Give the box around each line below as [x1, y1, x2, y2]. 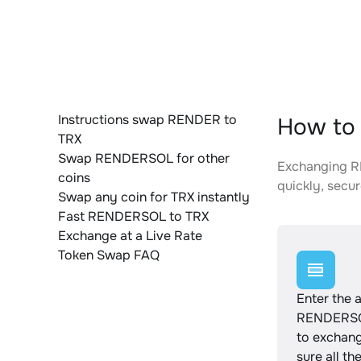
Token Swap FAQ [58, 247, 160, 263]
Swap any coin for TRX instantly [58, 189, 250, 205]
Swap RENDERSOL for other [58, 150, 230, 167]
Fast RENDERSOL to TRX [58, 208, 209, 225]
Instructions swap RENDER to [58, 111, 237, 128]
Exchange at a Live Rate [58, 227, 202, 244]
